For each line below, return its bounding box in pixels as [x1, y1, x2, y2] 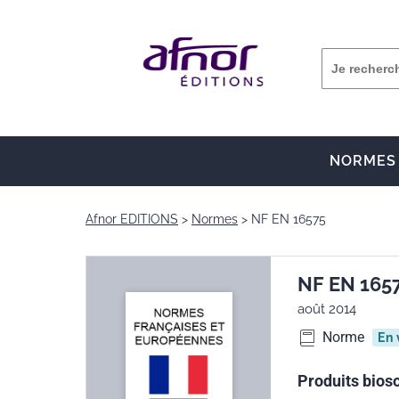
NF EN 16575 [251, 212, 326, 226]
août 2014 [297, 301, 356, 317]
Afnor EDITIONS [85, 212, 178, 226]
